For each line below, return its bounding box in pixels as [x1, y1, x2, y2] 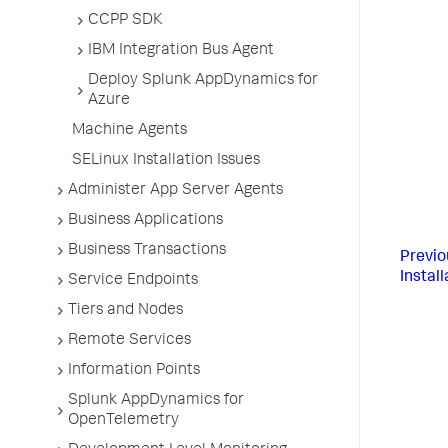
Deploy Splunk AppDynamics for [88, 73, 318, 89]
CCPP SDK [88, 13, 163, 29]
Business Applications [68, 213, 223, 229]
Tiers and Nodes [68, 303, 183, 319]
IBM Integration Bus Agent [88, 43, 274, 59]
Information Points [68, 363, 200, 379]
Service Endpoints [68, 273, 198, 289]
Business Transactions [68, 243, 226, 259]
